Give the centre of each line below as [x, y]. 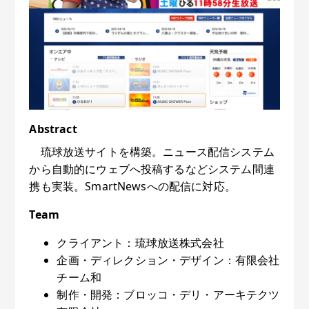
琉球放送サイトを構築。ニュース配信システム [152, 151]
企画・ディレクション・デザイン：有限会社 [168, 260]
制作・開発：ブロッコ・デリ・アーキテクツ [168, 294]
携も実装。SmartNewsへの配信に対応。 [132, 186]
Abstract [53, 129]
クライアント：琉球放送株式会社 [140, 242]
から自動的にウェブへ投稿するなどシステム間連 [152, 169]
